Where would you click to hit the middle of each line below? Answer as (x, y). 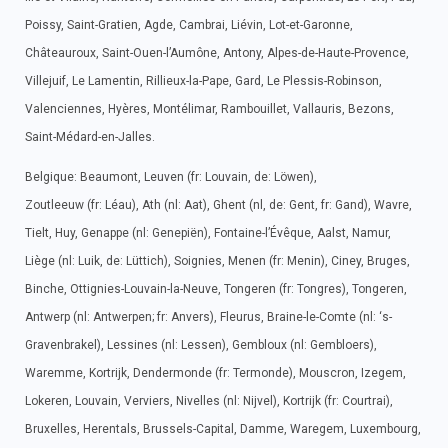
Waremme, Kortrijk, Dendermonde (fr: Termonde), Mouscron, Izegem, (215, 373)
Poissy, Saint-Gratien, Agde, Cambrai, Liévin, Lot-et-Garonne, (189, 25)
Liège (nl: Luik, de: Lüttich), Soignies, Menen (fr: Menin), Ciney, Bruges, (217, 261)
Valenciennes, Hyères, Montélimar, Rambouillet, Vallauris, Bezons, (209, 109)
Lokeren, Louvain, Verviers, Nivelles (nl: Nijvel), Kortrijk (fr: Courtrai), (209, 401)
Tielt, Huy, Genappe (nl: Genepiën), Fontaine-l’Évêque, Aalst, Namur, (208, 233)
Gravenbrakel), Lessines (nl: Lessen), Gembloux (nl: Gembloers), (201, 345)
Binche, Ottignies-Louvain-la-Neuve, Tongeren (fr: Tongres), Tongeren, (216, 289)
